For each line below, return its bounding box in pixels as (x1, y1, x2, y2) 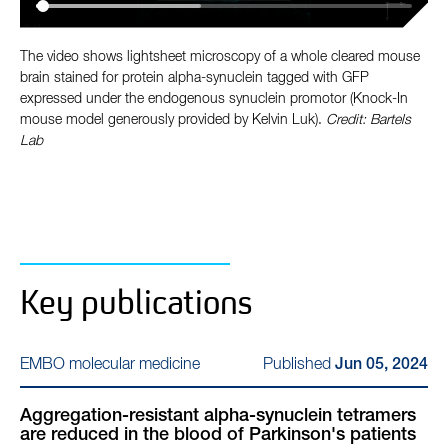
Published (263, 356, 335, 373)
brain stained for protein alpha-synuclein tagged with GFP (20, 70, 369, 85)
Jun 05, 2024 (335, 357, 428, 374)
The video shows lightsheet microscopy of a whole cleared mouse (20, 49, 420, 64)
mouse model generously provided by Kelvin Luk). (20, 112, 326, 127)
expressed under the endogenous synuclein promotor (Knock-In (20, 91, 408, 106)
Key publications (20, 281, 253, 323)
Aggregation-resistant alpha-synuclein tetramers (20, 407, 416, 426)
